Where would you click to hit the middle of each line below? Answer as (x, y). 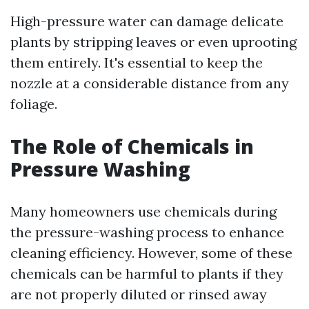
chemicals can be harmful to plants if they (147, 273)
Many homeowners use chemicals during (143, 211)
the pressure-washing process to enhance (147, 232)
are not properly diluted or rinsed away (139, 294)
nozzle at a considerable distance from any (150, 83)
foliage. (34, 104)
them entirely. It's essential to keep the (137, 62)
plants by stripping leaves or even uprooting (153, 42)
